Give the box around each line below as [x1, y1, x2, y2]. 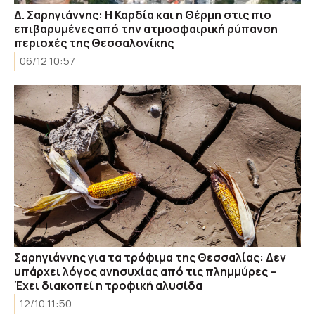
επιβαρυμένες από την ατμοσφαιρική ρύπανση [14, 21, 278, 37]
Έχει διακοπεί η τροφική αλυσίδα [14, 277, 202, 293]
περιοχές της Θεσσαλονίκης [14, 35, 174, 51]
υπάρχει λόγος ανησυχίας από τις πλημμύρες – [14, 263, 276, 279]
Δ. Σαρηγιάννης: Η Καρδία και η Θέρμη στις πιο [14, 7, 271, 22]
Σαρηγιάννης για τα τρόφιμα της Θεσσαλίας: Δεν [14, 249, 286, 265]
